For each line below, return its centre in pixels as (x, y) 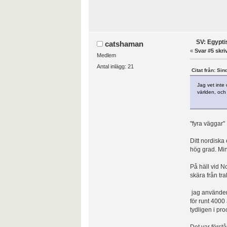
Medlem (106, 55)
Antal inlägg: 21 (115, 66)
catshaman (124, 44)
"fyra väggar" (207, 123)
